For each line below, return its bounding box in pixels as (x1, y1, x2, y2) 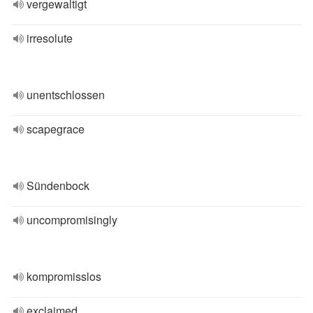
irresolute (27, 30, 73, 46)
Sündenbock (27, 177, 89, 194)
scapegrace (27, 121, 85, 137)
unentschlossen (27, 87, 105, 103)
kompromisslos (27, 268, 101, 284)
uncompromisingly (27, 212, 117, 228)
